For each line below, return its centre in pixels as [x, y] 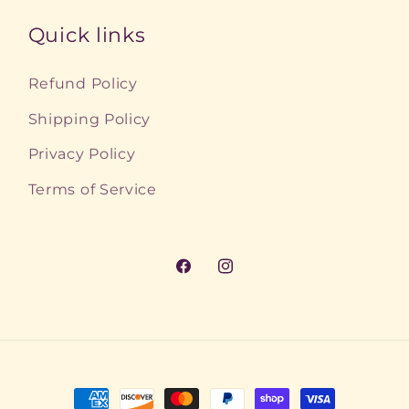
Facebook [212, 277]
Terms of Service [92, 189]
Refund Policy [83, 84]
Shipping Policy [89, 118]
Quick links [87, 35]
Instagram [255, 277]
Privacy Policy [82, 154]
